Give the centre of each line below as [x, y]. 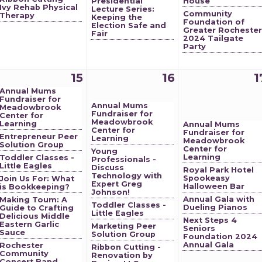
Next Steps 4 [210, 220]
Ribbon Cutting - [126, 247]
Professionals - [124, 159]
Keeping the [117, 17]
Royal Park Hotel [218, 170]
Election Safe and [129, 25]
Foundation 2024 [220, 237]
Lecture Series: [123, 9]
